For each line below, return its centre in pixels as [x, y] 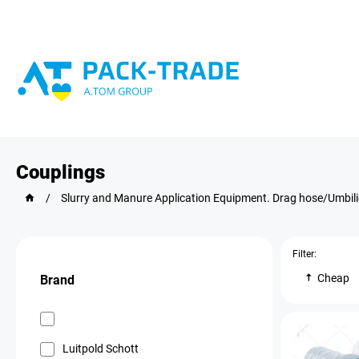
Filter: [305, 254]
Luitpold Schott [101, 348]
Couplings [61, 172]
